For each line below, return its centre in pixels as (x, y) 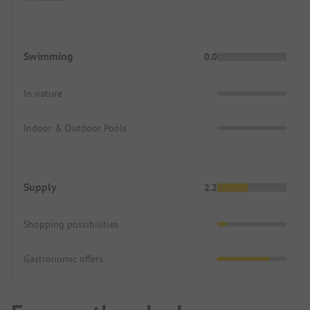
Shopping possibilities (71, 224)
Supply (40, 187)
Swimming (48, 56)
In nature (43, 93)
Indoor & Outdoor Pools (75, 128)
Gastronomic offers (63, 258)
